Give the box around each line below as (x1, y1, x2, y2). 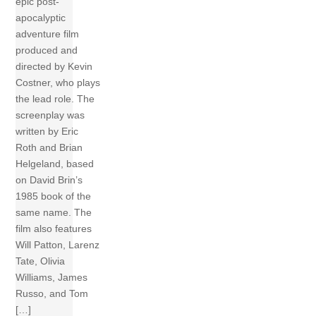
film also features (16, 222, 92, 234)
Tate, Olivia (16, 255, 66, 267)
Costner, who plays (16, 76, 101, 88)
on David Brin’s (16, 174, 83, 186)
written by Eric (16, 125, 79, 137)
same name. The (16, 206, 92, 218)
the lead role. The (16, 92, 95, 104)
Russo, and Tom (16, 287, 89, 299)
